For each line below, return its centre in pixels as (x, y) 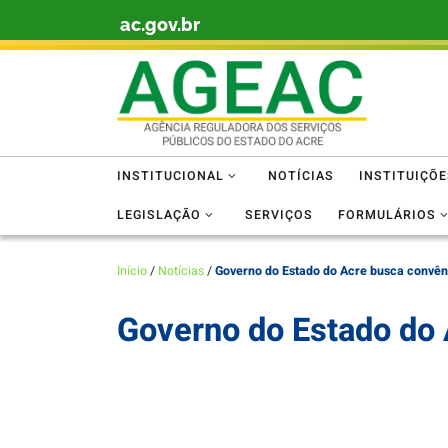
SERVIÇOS (278, 215)
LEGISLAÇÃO (159, 215)
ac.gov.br (160, 25)
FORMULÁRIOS (386, 215)
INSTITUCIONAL (170, 176)
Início (132, 270)
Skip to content (70, 29)
